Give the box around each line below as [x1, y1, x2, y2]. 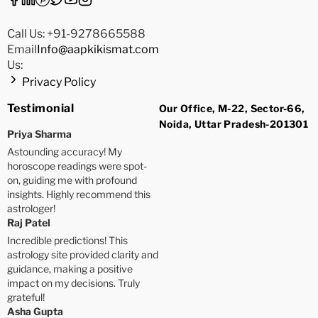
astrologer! [7, 202, 55, 215]
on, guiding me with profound [7, 174, 137, 187]
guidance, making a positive [7, 263, 133, 275]
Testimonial [7, 102, 75, 116]
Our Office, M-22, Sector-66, [159, 102, 305, 115]
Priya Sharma [7, 128, 72, 141]
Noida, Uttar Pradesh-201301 [159, 118, 309, 131]
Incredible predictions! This [7, 234, 128, 247]
